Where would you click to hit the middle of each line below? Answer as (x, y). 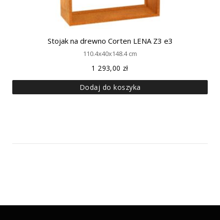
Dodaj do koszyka (110, 87)
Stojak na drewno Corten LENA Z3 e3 (110, 41)
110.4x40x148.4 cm (110, 53)
